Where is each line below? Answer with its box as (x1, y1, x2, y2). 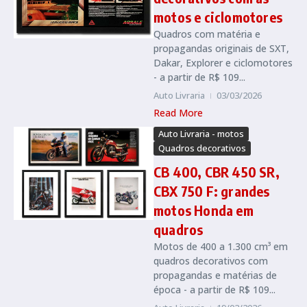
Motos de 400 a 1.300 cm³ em (153, 239, 288, 253)
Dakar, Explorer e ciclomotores (153, 56, 293, 69)
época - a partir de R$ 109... (153, 282, 275, 296)
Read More (153, 106, 203, 119)
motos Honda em (153, 201, 254, 219)
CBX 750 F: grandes (153, 182, 270, 199)
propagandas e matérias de (153, 268, 277, 282)
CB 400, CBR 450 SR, (153, 162, 280, 180)
